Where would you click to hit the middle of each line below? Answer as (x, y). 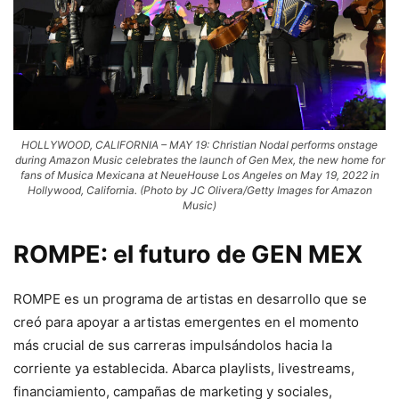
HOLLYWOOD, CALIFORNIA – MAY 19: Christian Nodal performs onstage (199, 144)
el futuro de (182, 254)
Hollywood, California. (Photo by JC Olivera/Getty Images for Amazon (199, 190)
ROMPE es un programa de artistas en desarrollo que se (190, 298)
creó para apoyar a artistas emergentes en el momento (186, 322)
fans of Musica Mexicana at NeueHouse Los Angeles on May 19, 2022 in (199, 175)
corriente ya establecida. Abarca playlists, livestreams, (184, 368)
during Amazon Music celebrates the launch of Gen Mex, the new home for (199, 159)
